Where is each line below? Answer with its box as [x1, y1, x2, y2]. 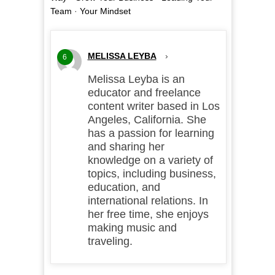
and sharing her [87, 141, 165, 153]
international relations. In [87, 195, 208, 207]
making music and [87, 222, 177, 234]
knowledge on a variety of [87, 154, 213, 167]
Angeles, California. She [87, 114, 206, 126]
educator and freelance [87, 87, 201, 99]
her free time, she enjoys [87, 208, 209, 221]
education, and [87, 181, 160, 194]
